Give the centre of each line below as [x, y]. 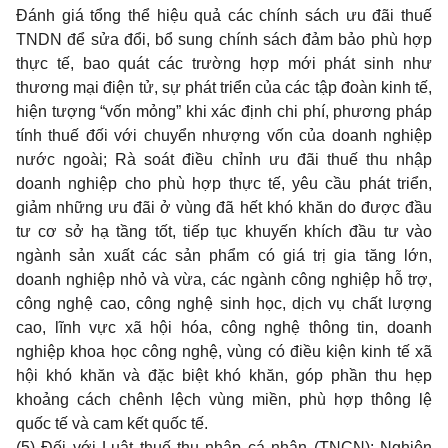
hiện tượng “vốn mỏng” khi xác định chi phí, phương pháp [224, 111]
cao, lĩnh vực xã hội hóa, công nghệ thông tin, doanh [224, 327]
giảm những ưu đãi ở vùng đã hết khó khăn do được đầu [224, 207]
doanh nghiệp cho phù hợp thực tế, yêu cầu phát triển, [224, 183]
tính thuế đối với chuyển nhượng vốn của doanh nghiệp [224, 135]
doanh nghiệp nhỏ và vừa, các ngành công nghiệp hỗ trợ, [224, 279]
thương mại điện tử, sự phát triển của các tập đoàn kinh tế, [224, 87]
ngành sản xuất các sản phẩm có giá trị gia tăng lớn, [224, 255]
